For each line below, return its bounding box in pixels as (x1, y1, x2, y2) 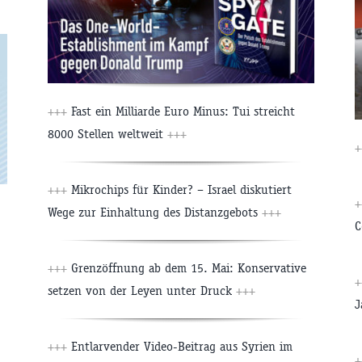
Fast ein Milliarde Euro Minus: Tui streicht (67, 103, 295, 120)
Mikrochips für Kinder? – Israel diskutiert (67, 182, 292, 198)
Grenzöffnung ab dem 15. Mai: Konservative (67, 260, 306, 276)
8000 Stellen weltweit (48, 126, 167, 142)
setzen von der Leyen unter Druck (48, 283, 236, 299)
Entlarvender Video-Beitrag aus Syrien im (67, 339, 293, 355)
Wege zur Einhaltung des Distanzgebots (48, 204, 262, 221)
